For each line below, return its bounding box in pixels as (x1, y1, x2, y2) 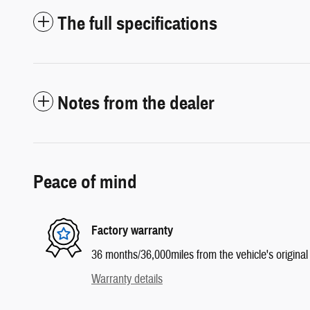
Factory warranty (91, 223, 173, 238)
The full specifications (57, 11, 217, 35)
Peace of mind (33, 170, 137, 194)
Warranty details (91, 271, 163, 287)
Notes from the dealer (57, 91, 215, 115)
